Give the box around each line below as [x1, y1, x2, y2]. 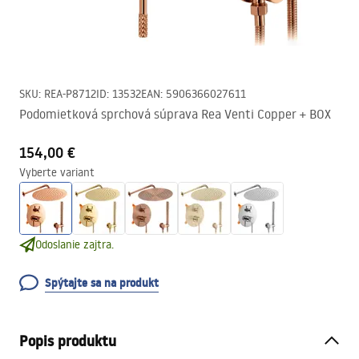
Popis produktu [19, 331, 116, 351]
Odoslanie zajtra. [35, 237, 114, 252]
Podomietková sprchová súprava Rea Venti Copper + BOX [19, 106, 331, 122]
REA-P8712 [44, 87, 96, 101]
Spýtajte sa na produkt [45, 275, 159, 291]
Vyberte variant [19, 165, 95, 179]
